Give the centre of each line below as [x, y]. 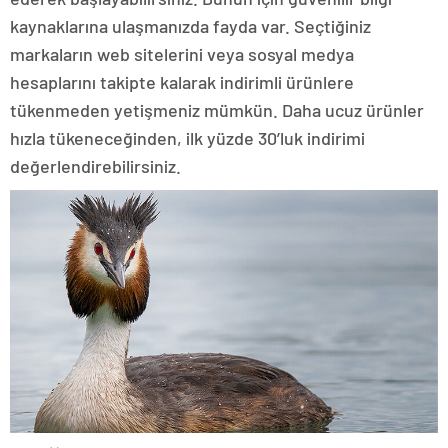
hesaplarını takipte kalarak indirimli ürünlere [182, 81]
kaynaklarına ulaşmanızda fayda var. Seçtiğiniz [190, 25]
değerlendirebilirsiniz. [95, 165]
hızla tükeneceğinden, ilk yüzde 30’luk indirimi [187, 137]
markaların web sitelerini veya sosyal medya [182, 53]
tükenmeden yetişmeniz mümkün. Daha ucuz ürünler [217, 109]
